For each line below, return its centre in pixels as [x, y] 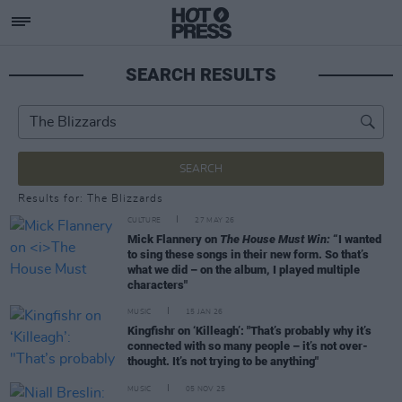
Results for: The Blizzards [91, 198]
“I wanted [356, 239]
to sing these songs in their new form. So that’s [248, 254]
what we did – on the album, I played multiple [244, 270]
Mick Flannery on [174, 239]
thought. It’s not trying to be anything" [223, 361]
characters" [157, 285]
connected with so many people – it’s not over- [248, 345]
